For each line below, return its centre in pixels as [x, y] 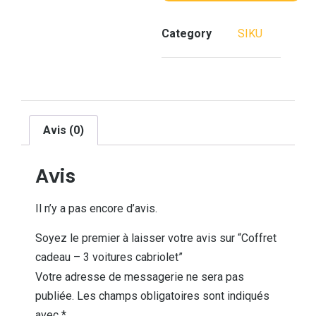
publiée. [55, 296]
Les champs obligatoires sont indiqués [173, 296]
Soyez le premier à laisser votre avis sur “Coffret [156, 238]
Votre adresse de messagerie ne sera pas [140, 276]
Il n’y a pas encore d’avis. [96, 209]
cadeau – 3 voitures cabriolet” [109, 257]
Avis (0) [64, 130]
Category [186, 33]
